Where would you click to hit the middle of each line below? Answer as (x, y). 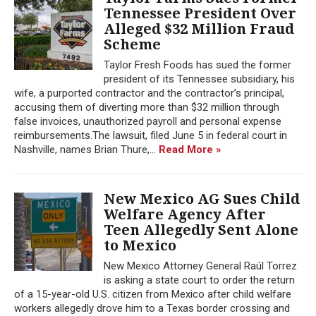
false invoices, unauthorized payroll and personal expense (148, 121)
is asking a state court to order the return (199, 280)
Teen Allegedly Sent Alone (201, 230)
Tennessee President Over (200, 13)
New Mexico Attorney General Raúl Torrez (200, 266)
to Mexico (140, 245)
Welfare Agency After (185, 214)
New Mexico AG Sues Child (202, 199)
